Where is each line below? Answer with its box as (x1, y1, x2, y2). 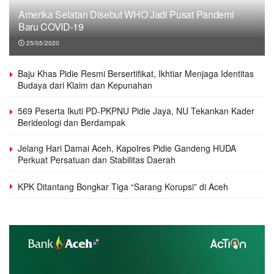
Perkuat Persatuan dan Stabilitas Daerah (18, 153, 176, 166)
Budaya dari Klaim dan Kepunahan (18, 78, 152, 91)
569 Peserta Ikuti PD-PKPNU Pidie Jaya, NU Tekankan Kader (18, 104, 254, 117)
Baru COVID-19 (18, 19, 84, 34)
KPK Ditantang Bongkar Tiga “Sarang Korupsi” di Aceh (18, 180, 228, 193)
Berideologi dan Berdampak (18, 116, 125, 128)
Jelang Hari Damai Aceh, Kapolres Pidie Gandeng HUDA (18, 141, 236, 154)
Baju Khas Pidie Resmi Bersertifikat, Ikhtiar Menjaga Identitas (18, 67, 254, 80)
